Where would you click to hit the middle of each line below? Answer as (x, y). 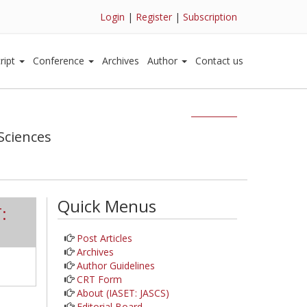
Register (154, 17)
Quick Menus (107, 206)
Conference (60, 61)
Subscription (210, 17)
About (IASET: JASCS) (123, 293)
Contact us (219, 61)
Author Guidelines (115, 265)
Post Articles (104, 238)
